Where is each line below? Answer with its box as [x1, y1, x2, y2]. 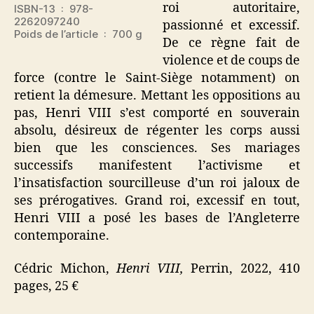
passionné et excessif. [163, 17, 300, 34]
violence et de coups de [163, 52, 300, 69]
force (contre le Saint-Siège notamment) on [14, 69, 300, 86]
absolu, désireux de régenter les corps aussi [14, 122, 300, 139]
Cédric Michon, [14, 261, 116, 277]
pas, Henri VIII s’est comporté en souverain [14, 104, 300, 121]
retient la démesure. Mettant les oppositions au [14, 87, 300, 104]
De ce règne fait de [163, 34, 300, 51]
